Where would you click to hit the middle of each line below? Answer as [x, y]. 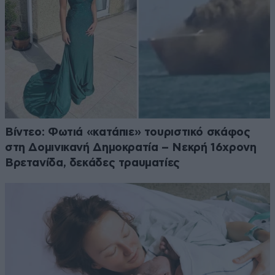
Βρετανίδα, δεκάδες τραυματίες [92, 163]
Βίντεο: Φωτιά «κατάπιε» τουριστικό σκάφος [128, 132]
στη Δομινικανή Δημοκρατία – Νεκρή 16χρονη [131, 147]
